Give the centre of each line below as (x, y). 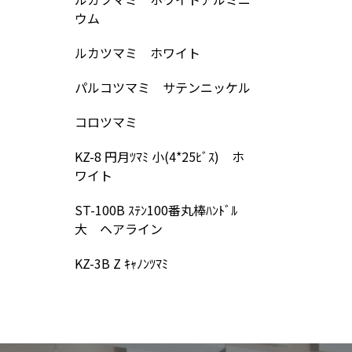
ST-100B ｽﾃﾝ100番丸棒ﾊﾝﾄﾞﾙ (156, 210)
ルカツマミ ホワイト (137, 53)
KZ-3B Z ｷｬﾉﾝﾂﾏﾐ (121, 263)
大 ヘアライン (118, 229)
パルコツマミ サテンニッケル (162, 87)
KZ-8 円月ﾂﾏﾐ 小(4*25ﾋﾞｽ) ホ (159, 156)
